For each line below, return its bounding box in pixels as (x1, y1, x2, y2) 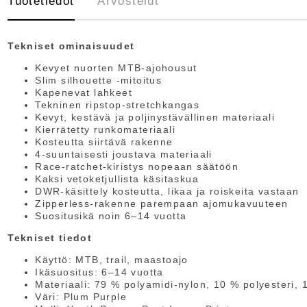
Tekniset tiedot (8, 232, 93, 244)
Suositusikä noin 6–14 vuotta (35, 210, 191, 222)
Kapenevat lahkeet (35, 87, 133, 99)
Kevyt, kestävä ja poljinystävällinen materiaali (35, 112, 275, 123)
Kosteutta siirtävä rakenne (35, 136, 173, 148)
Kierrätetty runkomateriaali (35, 124, 176, 136)
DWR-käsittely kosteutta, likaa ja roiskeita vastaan (35, 186, 299, 197)
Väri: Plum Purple (35, 291, 127, 303)
